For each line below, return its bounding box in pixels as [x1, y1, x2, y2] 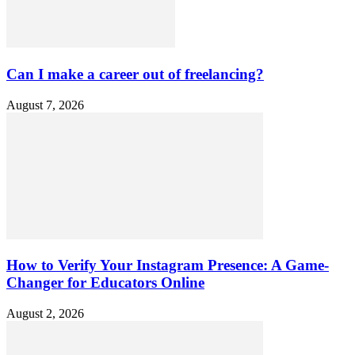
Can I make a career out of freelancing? [6, 66, 264, 83]
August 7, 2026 [6, 97, 84, 112]
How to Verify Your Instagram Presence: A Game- [6, 257, 329, 274]
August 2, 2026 [6, 307, 84, 321]
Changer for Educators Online [6, 274, 204, 292]
